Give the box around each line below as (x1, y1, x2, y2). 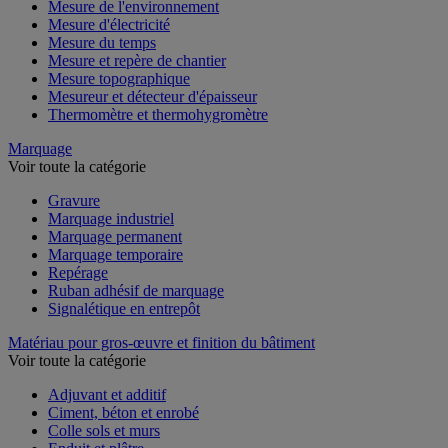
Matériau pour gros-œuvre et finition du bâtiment (8, 333, 315, 351)
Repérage (48, 263, 108, 281)
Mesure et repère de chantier (48, 51, 226, 69)
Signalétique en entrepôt (48, 299, 200, 317)
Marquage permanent (48, 227, 182, 245)
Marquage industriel (48, 209, 174, 227)
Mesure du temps (48, 33, 156, 51)
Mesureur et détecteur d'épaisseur (48, 87, 257, 105)
